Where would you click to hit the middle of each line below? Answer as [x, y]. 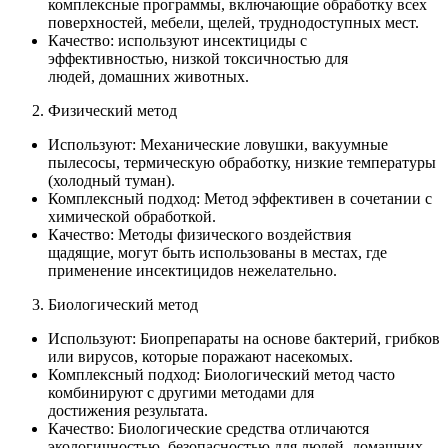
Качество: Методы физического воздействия [199, 235]
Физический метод [112, 111]
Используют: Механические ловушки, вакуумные [218, 145]
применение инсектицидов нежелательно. [192, 271]
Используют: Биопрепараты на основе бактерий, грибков [244, 339]
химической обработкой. [132, 217]
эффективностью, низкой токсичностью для [198, 59]
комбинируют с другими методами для [181, 393]
